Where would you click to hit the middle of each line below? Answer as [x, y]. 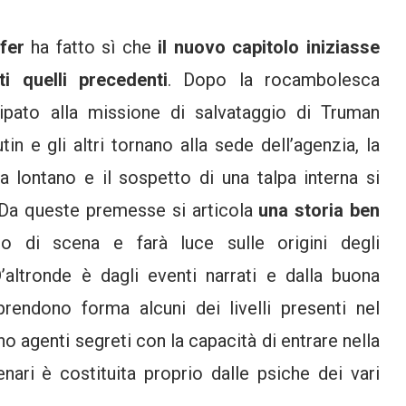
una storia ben [319, 210]
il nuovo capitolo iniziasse [266, 47]
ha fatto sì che [88, 47]
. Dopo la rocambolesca [274, 79]
